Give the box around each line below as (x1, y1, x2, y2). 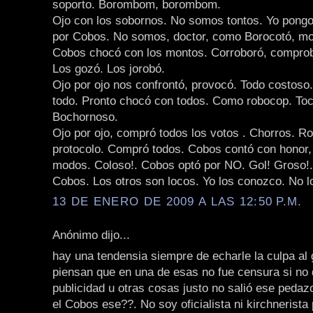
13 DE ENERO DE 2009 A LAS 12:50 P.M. (52, 194, 303, 209)
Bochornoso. (52, 109, 118, 124)
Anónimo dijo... (52, 228, 130, 242)
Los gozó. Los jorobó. (52, 61, 165, 75)
